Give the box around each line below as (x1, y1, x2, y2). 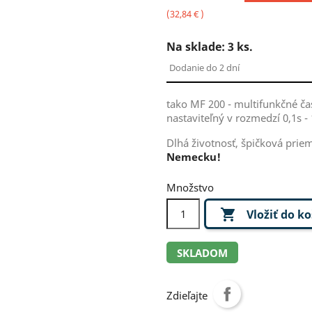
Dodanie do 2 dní (169, 61, 240, 74)
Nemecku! (166, 150, 221, 164)
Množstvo (166, 180, 214, 194)
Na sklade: (166, 39, 228, 54)
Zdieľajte (166, 288, 208, 302)
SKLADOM (177, 245, 228, 260)
